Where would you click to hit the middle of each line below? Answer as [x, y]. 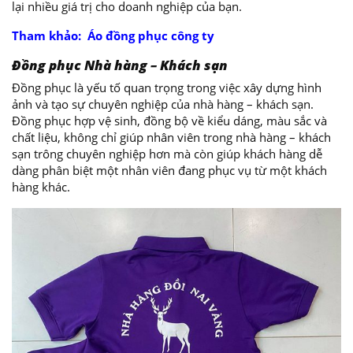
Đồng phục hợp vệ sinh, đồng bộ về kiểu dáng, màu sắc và [169, 121]
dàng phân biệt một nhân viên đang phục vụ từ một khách [169, 170]
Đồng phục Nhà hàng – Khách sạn [121, 65]
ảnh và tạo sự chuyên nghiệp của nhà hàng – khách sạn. [163, 104]
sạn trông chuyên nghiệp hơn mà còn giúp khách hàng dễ [167, 154]
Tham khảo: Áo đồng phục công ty [113, 35]
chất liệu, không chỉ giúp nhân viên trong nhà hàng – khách [171, 137]
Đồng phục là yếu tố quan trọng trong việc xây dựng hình [167, 87]
